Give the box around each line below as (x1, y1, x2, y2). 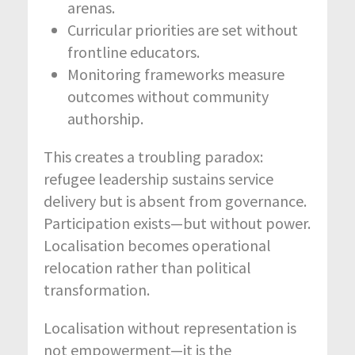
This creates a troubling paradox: (44, 146, 263, 166)
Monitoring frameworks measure (67, 63, 284, 84)
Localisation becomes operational (44, 235, 271, 255)
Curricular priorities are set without (67, 19, 298, 40)
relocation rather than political (44, 257, 251, 277)
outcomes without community (67, 86, 269, 106)
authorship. (67, 108, 143, 128)
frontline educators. (67, 41, 200, 62)
